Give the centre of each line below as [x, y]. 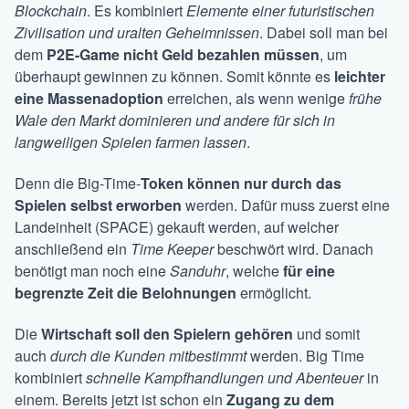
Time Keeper [172, 249]
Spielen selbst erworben [98, 205]
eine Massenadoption [89, 99]
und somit [326, 334]
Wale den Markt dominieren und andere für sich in [175, 121]
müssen [292, 55]
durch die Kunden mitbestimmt [148, 356]
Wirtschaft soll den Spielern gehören [167, 334]
